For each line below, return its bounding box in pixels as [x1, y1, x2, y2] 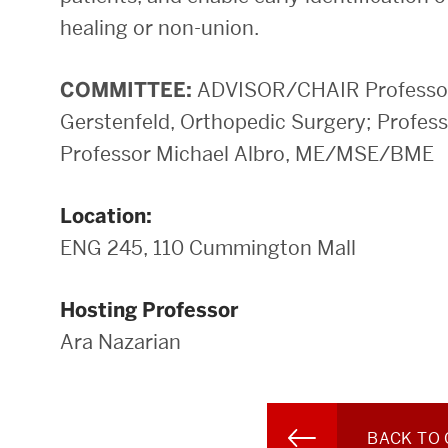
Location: [60, 203, 152, 230]
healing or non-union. [60, 15, 259, 42]
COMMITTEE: [60, 77, 192, 104]
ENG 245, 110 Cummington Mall [60, 235, 356, 262]
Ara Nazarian [60, 329, 181, 356]
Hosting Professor [60, 297, 238, 324]
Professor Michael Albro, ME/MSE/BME [60, 141, 434, 168]
